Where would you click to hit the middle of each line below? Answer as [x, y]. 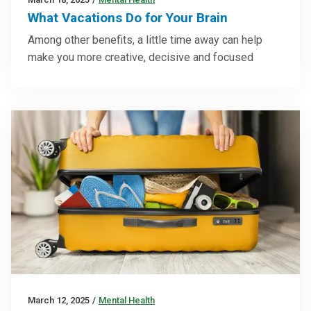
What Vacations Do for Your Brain [128, 17]
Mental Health [127, 300]
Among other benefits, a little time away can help [145, 40]
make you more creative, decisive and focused [141, 57]
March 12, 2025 [59, 300]
